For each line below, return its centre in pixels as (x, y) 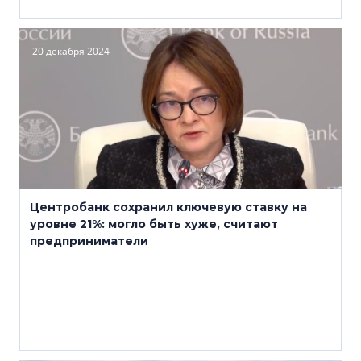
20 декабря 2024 (71, 51)
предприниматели (89, 241)
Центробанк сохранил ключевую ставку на (168, 207)
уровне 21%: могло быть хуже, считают (154, 224)
